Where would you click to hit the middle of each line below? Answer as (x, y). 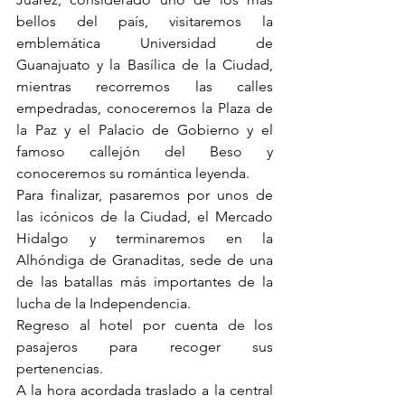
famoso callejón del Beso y (145, 152)
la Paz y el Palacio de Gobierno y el (145, 130)
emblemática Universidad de (145, 43)
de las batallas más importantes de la (145, 282)
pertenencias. (60, 369)
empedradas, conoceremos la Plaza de (145, 108)
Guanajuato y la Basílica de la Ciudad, (145, 65)
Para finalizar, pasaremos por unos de (145, 195)
